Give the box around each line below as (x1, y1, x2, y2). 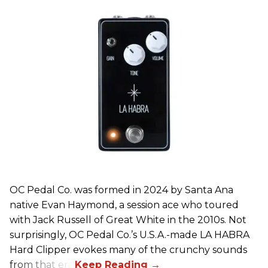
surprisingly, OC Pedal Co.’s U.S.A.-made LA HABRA (10, 229, 249, 240)
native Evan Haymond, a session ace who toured (10, 199, 239, 211)
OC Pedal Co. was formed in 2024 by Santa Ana (10, 184, 233, 196)
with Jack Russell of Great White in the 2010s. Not (10, 214, 246, 226)
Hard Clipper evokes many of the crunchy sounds (10, 243, 247, 255)
